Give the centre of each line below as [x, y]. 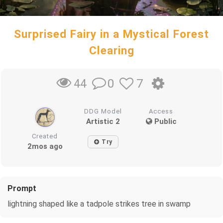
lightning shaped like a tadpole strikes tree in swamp [99, 204]
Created [45, 136]
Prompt [22, 188]
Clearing [111, 50]
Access [161, 111]
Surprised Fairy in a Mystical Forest [111, 34]
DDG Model [103, 111]
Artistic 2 [103, 121]
